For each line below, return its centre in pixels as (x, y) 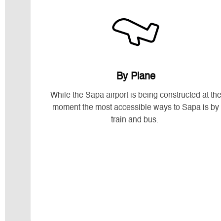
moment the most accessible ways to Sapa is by (136, 108)
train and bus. (136, 120)
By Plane (136, 77)
